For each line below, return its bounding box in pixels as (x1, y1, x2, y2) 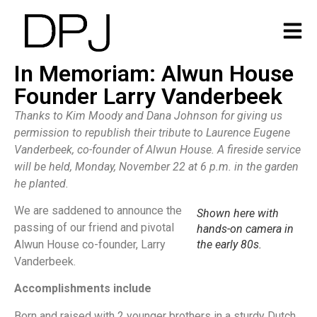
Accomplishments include (14, 282, 151, 296)
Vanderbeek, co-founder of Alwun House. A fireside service (14, 142, 301, 156)
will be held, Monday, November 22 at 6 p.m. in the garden (14, 159, 299, 173)
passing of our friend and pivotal (14, 221, 174, 235)
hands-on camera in (197, 222, 294, 236)
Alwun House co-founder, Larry (14, 238, 166, 252)
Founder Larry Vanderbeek (14, 82, 282, 110)
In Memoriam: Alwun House (14, 59, 294, 87)
